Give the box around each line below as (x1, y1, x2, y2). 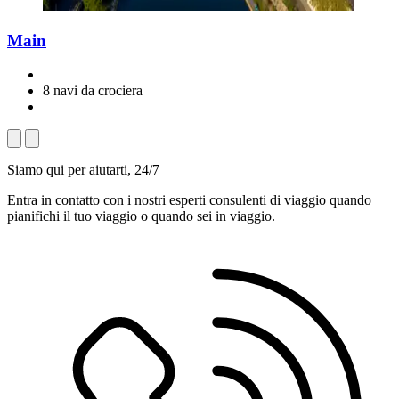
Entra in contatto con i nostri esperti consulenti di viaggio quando (7, 192, 371, 208)
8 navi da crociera (43, 83, 142, 99)
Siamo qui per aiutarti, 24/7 (7, 162, 159, 178)
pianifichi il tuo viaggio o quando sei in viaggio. (7, 208, 275, 224)
